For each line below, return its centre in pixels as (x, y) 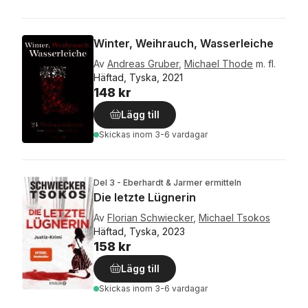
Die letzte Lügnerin (145, 198)
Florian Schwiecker (150, 218)
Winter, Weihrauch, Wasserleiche (184, 43)
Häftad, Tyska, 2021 (138, 77)
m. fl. (266, 63)
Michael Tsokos (234, 218)
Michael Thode (219, 63)
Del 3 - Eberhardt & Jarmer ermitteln (167, 183)
